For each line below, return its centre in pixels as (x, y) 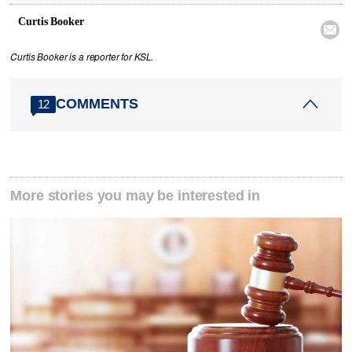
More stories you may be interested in (136, 195)
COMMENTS (97, 104)
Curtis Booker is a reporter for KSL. (82, 56)
